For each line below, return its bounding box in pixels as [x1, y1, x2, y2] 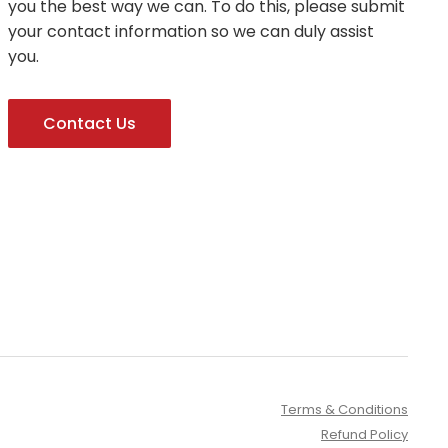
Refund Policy [321, 425, 408, 444]
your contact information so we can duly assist [8, 20, 374, 43]
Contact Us [43, 112, 136, 135]
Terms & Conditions [281, 400, 408, 419]
